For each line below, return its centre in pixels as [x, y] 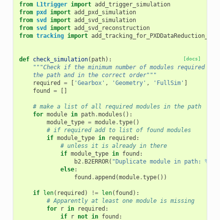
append [105, 177]
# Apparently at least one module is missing [120, 201]
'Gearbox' [89, 83]
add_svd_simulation [105, 20]
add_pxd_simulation [105, 12]
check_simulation [60, 59]
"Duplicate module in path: [158, 161]
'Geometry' [129, 83]
